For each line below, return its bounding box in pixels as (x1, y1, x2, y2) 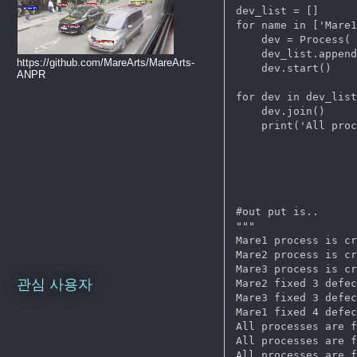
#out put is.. (236, 205, 320, 218)
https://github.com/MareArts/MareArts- (17, 56, 195, 69)
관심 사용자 (17, 277, 93, 293)
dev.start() (236, 61, 332, 74)
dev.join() (236, 104, 326, 117)
